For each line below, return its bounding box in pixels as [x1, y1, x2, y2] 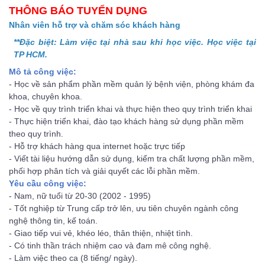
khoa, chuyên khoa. [9, 92, 82, 102]
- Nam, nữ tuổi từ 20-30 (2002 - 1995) [9, 191, 151, 201]
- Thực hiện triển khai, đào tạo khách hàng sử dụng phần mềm [9, 117, 244, 127]
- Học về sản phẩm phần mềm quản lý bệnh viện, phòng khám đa [9, 79, 254, 89]
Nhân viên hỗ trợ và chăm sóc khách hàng [9, 20, 180, 30]
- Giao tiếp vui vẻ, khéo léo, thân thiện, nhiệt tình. [9, 228, 193, 238]
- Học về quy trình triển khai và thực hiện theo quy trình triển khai [9, 104, 252, 114]
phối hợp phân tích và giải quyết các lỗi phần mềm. [9, 166, 200, 176]
